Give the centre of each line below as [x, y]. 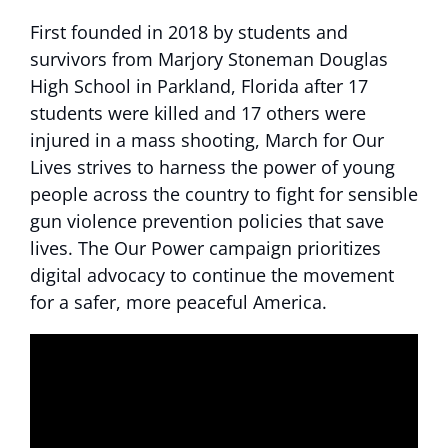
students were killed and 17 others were [198, 113]
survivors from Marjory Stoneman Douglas [209, 59]
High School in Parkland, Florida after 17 [199, 86]
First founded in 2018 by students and [189, 32]
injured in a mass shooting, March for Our [207, 140]
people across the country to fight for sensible [224, 194]
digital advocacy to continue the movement [212, 275]
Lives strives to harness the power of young [212, 167]
